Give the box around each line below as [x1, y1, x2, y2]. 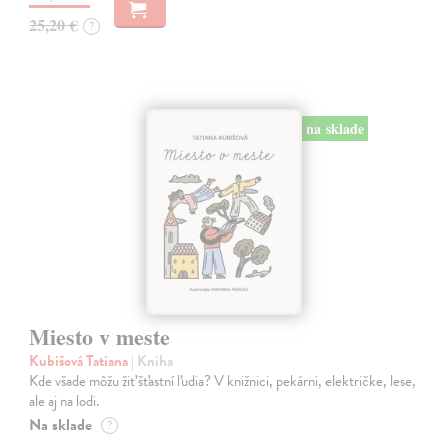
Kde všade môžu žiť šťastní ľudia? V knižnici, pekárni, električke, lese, [29, 369, 417, 392]
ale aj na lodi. [29, 389, 100, 412]
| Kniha [131, 349, 174, 372]
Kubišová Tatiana [29, 349, 132, 372]
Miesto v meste [29, 319, 171, 353]
